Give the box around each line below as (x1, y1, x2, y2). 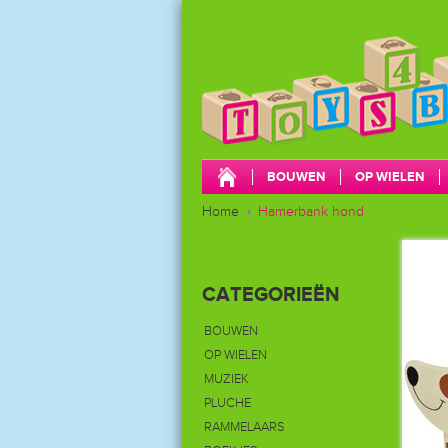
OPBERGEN (355, 204, 424, 220)
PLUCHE (204, 395, 251, 411)
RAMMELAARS (204, 419, 285, 435)
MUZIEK (204, 371, 249, 387)
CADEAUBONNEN (217, 204, 325, 220)
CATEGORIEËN (202, 283, 340, 307)
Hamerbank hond (258, 204, 364, 220)
